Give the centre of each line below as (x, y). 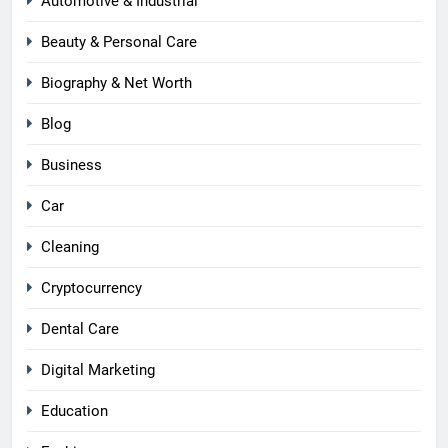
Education (74, 411)
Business (71, 165)
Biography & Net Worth (116, 83)
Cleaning (70, 247)
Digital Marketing (98, 370)
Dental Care (80, 329)
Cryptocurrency (91, 288)
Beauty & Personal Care (119, 42)
